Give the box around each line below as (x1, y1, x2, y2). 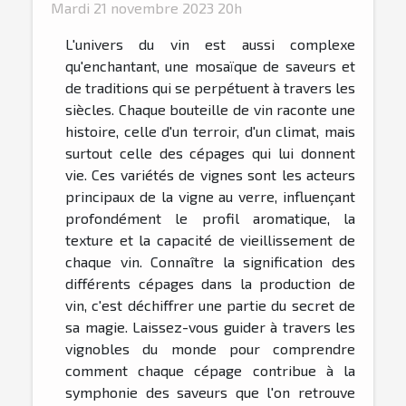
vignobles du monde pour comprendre (65, 340, 355, 358)
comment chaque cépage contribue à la (65, 362, 355, 380)
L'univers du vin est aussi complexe (65, 35, 355, 53)
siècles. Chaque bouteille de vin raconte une (65, 101, 355, 119)
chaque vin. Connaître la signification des (65, 253, 355, 271)
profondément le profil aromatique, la (65, 209, 355, 227)
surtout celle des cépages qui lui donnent (65, 144, 355, 162)
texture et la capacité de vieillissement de (65, 231, 355, 249)
